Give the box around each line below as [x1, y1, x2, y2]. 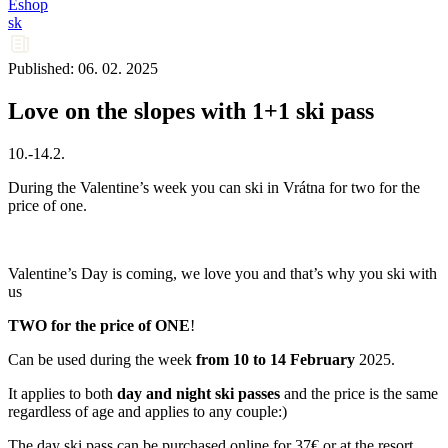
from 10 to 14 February [192, 350, 359, 368]
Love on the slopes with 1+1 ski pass [8, 97, 374, 124]
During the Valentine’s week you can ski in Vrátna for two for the [8, 178, 420, 196]
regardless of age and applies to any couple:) [8, 402, 287, 420]
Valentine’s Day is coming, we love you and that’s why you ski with [8, 264, 437, 282]
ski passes [215, 384, 280, 402]
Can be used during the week [8, 350, 192, 368]
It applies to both [8, 384, 117, 402]
